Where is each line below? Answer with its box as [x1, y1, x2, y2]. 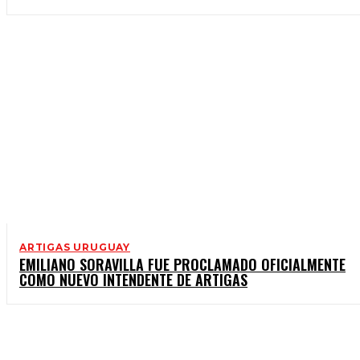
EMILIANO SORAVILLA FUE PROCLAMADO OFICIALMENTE [19, 254, 346, 276]
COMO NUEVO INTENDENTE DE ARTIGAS [19, 269, 247, 291]
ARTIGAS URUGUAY [19, 241, 130, 254]
